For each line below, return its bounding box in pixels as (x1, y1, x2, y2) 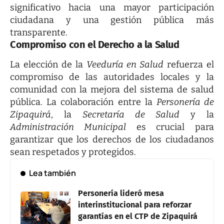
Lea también (28, 167, 76, 178)
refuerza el (163, 58, 214, 70)
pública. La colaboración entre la (10, 96, 156, 107)
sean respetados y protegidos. (10, 146, 136, 157)
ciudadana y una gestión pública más (10, 14, 214, 26)
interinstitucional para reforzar (78, 199, 191, 209)
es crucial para (125, 121, 214, 132)
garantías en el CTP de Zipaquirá (78, 211, 197, 221)
